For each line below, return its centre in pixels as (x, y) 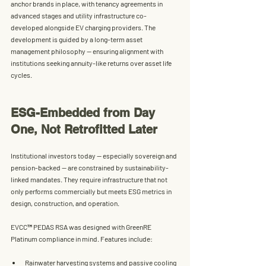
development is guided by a (53, 39)
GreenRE (139, 227)
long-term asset (119, 39)
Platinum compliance (42, 238)
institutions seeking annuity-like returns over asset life (92, 63)
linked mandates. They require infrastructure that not (90, 179)
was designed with (97, 227)
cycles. (21, 75)
